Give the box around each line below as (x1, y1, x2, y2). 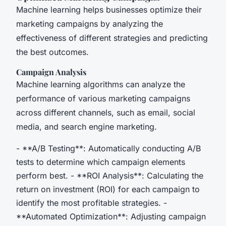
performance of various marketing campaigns (16, 93, 190, 104)
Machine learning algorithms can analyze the (16, 79, 185, 90)
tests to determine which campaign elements (16, 157, 185, 167)
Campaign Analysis (16, 67, 86, 78)
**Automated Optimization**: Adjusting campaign (16, 211, 206, 222)
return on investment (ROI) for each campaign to (16, 184, 200, 195)
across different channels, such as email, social (16, 107, 195, 118)
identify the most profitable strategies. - (16, 198, 167, 208)
